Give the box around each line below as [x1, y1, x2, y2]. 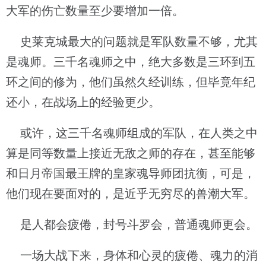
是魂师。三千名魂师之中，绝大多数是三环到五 [6, 55, 255, 68]
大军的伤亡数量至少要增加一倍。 [6, 4, 184, 17]
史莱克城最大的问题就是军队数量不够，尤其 [6, 35, 258, 48]
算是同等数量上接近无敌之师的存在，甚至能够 [6, 147, 255, 160]
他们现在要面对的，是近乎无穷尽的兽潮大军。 [6, 187, 255, 200]
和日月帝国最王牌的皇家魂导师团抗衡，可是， [6, 167, 255, 180]
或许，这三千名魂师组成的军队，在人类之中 [6, 126, 258, 140]
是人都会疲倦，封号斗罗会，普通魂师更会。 [6, 218, 258, 231]
